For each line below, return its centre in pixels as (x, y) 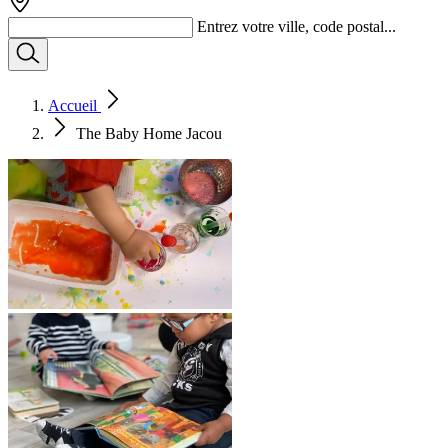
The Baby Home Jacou (149, 133)
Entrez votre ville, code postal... (296, 26)
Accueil (74, 105)
